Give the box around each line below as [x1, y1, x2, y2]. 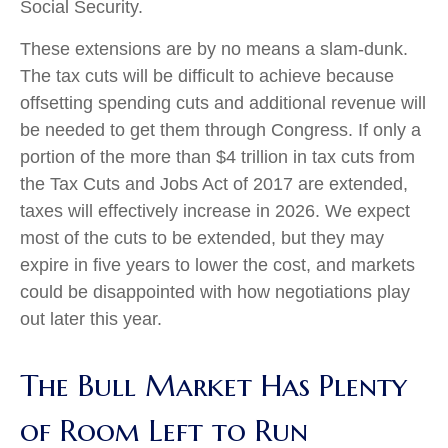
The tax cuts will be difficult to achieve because [20, 65, 394, 86]
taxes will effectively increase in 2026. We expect [20, 200, 410, 221]
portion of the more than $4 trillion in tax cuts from [20, 146, 415, 167]
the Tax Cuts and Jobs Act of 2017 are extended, [20, 173, 408, 194]
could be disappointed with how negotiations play [20, 281, 410, 302]
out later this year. [20, 308, 162, 329]
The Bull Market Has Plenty [20, 366, 407, 404]
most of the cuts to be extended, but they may [20, 227, 384, 248]
